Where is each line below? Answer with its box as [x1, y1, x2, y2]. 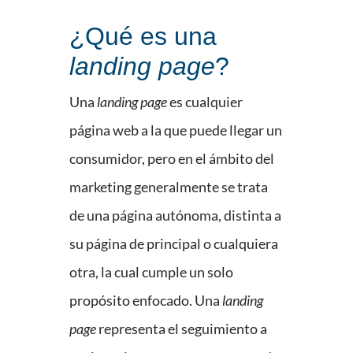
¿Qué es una [69, 22, 217, 51]
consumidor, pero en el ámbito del [69, 150, 274, 168]
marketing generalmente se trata [69, 178, 268, 196]
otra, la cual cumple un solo [69, 263, 233, 281]
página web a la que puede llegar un [69, 121, 282, 139]
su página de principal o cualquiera [69, 235, 278, 253]
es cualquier [167, 93, 243, 111]
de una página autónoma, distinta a [69, 206, 281, 225]
